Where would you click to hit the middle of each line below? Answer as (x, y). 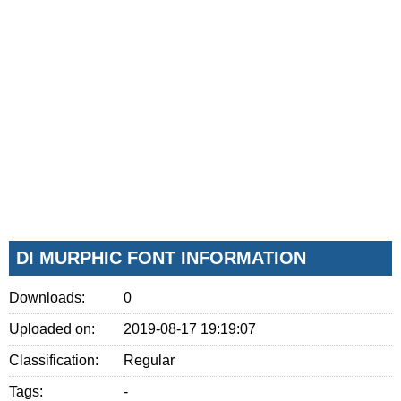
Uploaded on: (52, 328)
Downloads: (47, 297)
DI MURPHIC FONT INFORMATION (161, 257)
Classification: (54, 360)
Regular (149, 360)
